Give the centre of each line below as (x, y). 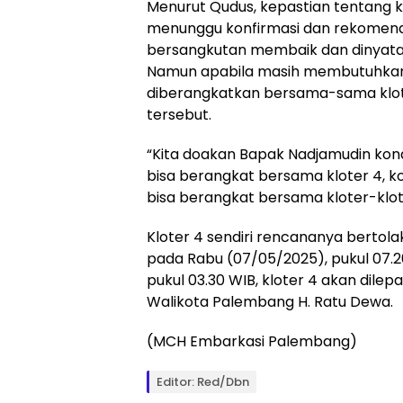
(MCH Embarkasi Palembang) (252, 342)
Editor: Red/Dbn (203, 382)
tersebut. (179, 115)
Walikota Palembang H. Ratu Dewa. (270, 302)
